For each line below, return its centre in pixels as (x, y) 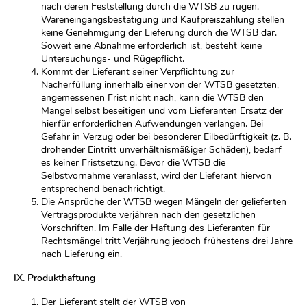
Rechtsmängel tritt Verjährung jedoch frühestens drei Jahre (167, 241)
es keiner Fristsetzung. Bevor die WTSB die (133, 163)
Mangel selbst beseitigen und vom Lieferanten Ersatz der (162, 111)
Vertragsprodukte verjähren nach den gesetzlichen (148, 215)
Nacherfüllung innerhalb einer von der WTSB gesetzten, (160, 85)
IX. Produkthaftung (54, 278)
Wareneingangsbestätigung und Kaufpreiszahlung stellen (163, 20)
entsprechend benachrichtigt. (103, 189)
